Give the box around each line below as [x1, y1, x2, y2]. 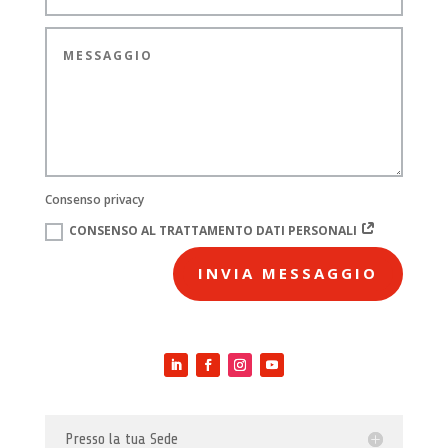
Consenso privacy [45, 191, 145, 209]
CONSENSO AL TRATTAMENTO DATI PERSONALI [69, 222, 361, 240]
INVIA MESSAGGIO [198, 263, 379, 284]
